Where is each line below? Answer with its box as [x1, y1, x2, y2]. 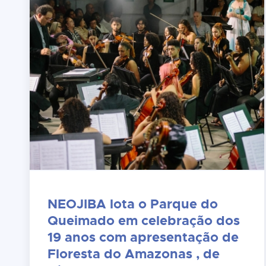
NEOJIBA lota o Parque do [47, 195, 218, 213]
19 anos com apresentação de [47, 228, 239, 246]
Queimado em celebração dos [47, 211, 240, 229]
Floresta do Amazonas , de [47, 245, 220, 262]
